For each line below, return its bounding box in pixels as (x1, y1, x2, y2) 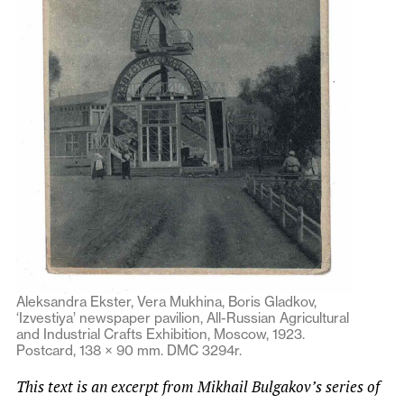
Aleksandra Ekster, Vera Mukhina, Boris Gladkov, (16, 292, 317, 310)
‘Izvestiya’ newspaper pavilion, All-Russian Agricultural (16, 308, 349, 326)
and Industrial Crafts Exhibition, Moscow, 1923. (16, 325, 305, 343)
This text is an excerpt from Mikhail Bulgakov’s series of (16, 375, 380, 397)
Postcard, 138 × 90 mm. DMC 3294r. (16, 341, 242, 359)
